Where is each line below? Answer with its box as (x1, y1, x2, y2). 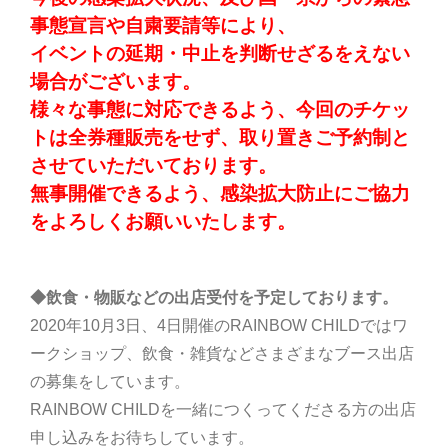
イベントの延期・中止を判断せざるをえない (30, 43, 410, 65)
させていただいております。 (30, 155, 277, 177)
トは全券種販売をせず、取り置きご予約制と (30, 127, 410, 149)
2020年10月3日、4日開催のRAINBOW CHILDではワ (30, 317, 408, 335)
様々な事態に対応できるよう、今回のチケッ (30, 99, 410, 121)
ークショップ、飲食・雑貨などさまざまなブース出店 (30, 345, 414, 363)
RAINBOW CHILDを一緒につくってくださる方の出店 (30, 401, 416, 419)
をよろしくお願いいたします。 (30, 211, 296, 233)
